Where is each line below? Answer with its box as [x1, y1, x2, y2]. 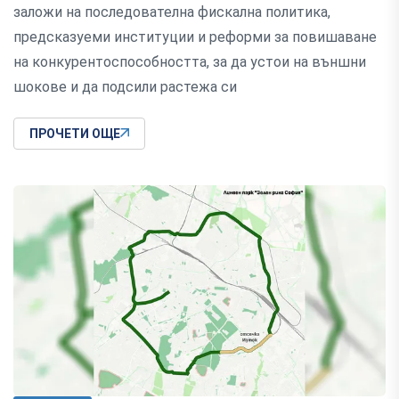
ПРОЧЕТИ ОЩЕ [29, 126, 120, 141]
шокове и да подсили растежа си [13, 77, 237, 95]
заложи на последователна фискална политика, [13, 3, 330, 20]
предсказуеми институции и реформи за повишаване [13, 28, 377, 45]
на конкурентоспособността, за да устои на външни [13, 53, 366, 70]
